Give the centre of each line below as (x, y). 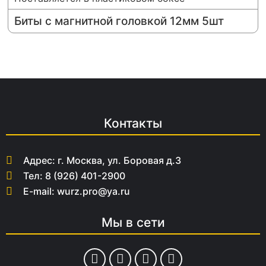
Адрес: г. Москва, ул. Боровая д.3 (102, 161)
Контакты (133, 123)
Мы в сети (133, 223)
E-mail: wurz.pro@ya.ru (76, 191)
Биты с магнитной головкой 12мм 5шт (119, 21)
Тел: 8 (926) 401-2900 (74, 176)
